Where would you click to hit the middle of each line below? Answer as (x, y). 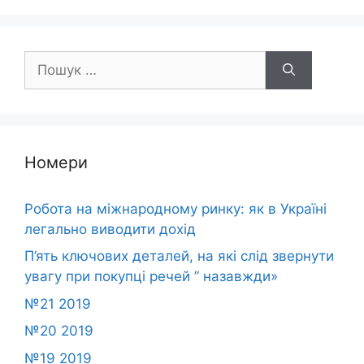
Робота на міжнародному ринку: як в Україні (175, 208)
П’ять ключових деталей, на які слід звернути (179, 256)
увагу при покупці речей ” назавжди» (151, 276)
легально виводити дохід (110, 229)
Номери (56, 162)
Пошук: (48, 60)
